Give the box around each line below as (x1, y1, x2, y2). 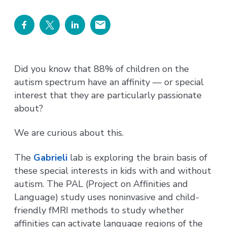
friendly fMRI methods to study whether (14, 204, 184, 216)
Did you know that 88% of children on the (14, 62, 190, 75)
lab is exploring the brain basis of (67, 151, 208, 164)
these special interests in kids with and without (14, 164, 212, 177)
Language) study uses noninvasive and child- (14, 191, 200, 203)
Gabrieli (33, 151, 68, 164)
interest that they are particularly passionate (14, 89, 202, 101)
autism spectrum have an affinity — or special (14, 75, 204, 88)
